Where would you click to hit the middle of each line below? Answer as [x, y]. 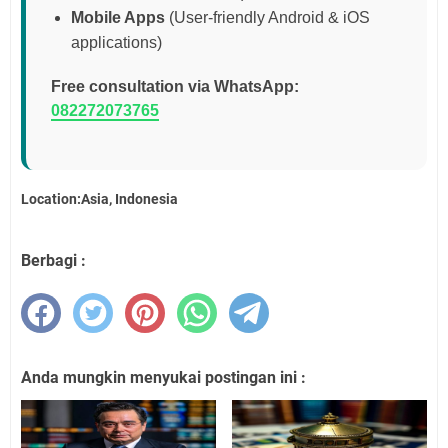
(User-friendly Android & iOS [267, 17]
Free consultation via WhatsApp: [175, 86]
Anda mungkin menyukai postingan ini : [163, 378]
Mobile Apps [118, 17]
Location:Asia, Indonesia [99, 198]
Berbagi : [53, 261]
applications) [116, 42]
